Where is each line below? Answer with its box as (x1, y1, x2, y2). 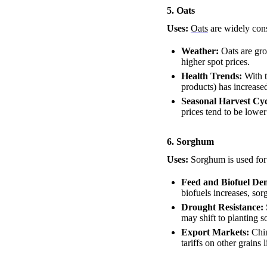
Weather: (181, 46, 219, 57)
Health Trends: (181, 71, 242, 82)
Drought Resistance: (181, 202, 263, 213)
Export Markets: (181, 227, 249, 238)
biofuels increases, (181, 188, 252, 198)
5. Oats (167, 5, 195, 16)
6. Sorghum (167, 136, 214, 147)
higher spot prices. (181, 57, 250, 67)
